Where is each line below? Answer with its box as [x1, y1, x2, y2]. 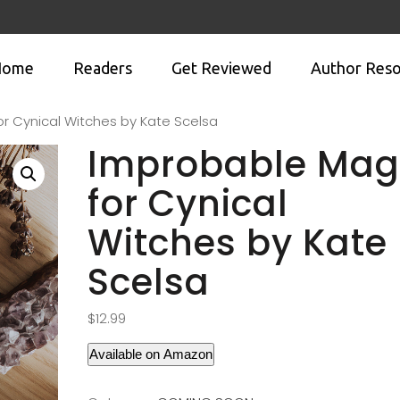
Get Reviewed [171, 59, 271, 77]
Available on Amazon [89, 346, 212, 362]
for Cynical [87, 178, 288, 229]
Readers [73, 59, 132, 77]
